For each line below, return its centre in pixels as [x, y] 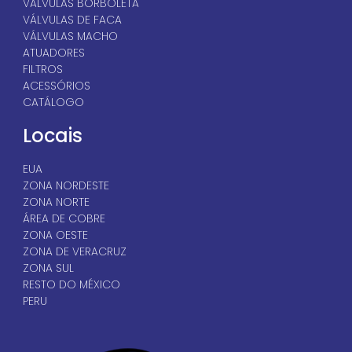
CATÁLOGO [53, 102]
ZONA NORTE [56, 202]
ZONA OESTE [55, 235]
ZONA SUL [48, 268]
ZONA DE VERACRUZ [74, 251]
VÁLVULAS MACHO [70, 36]
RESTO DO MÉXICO [71, 284]
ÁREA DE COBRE [64, 218]
